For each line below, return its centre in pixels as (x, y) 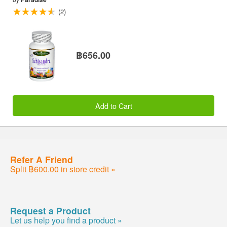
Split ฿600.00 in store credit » (63, 169)
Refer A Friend (42, 159)
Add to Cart (113, 105)
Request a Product (50, 210)
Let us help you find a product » (66, 220)
